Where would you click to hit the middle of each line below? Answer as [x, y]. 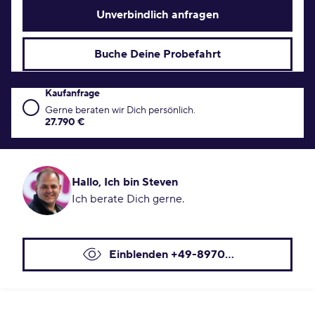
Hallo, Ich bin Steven [125, 182]
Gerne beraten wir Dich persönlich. [120, 110]
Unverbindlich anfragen [157, 15]
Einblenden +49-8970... [172, 255]
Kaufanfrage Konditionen [85, 96]
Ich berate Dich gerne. [128, 199]
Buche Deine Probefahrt [157, 54]
